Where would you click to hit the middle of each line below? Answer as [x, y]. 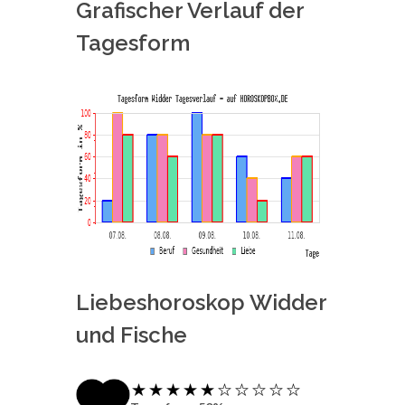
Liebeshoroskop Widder [201, 302]
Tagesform [133, 43]
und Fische [132, 335]
